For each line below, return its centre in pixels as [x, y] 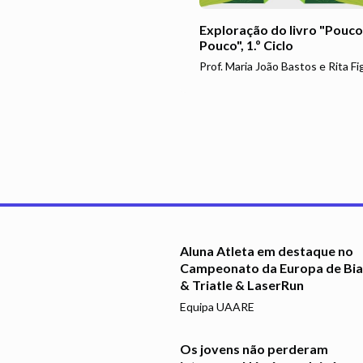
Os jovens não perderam [254, 348]
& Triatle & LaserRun [241, 284]
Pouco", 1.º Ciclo [246, 45]
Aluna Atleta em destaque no [266, 250]
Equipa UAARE [217, 306]
